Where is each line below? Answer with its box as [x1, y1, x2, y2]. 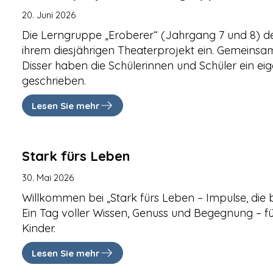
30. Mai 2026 [22, 172, 74, 183]
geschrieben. [22, 74, 87, 88]
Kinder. [22, 221, 56, 235]
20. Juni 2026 [22, 9, 76, 21]
